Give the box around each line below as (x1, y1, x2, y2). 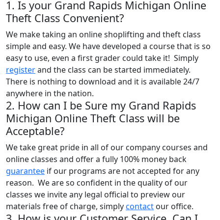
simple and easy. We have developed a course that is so (6, 40, 211, 52)
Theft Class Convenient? (6, 10, 124, 25)
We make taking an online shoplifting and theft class (6, 28, 201, 40)
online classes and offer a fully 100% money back (6, 153, 187, 165)
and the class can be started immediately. (35, 64, 192, 75)
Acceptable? (6, 123, 64, 138)
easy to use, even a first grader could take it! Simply (6, 52, 198, 63)
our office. (154, 200, 193, 212)
